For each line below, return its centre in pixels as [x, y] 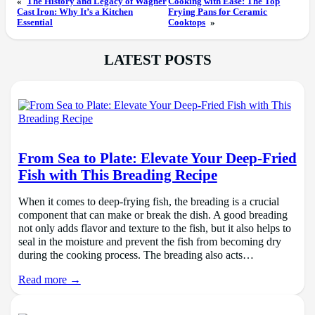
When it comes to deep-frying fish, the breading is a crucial [148, 201]
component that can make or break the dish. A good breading [153, 215]
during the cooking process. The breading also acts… [136, 255]
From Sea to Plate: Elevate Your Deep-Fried [157, 158]
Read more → [49, 280]
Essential [35, 23]
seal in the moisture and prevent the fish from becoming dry [149, 242]
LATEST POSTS [157, 60]
